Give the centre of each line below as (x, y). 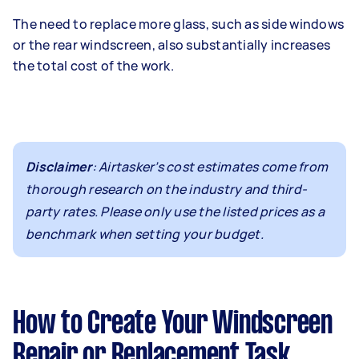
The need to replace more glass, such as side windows (178, 24)
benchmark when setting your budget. (145, 234)
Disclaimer (59, 166)
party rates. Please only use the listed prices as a (175, 211)
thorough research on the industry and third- (166, 189)
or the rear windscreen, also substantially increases (171, 44)
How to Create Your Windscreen (173, 324)
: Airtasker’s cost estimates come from (210, 166)
